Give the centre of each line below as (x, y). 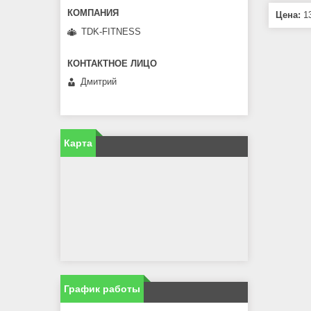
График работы (102, 289)
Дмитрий (99, 82)
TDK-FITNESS (111, 31)
